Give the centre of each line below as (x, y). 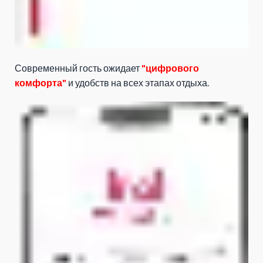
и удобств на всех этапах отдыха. (138, 83)
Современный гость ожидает (78, 68)
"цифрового (170, 68)
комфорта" (41, 83)
